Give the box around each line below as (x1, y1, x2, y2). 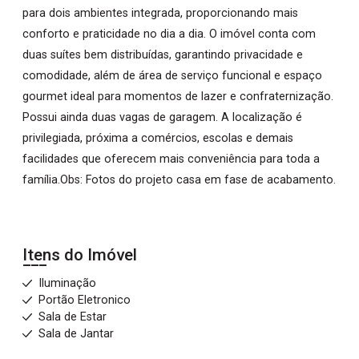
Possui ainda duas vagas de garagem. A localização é (22, 111, 302, 124)
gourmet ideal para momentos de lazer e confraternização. (22, 90, 333, 103)
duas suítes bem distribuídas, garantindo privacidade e (22, 48, 303, 62)
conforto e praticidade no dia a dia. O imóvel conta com (22, 27, 316, 41)
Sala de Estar (38, 310, 107, 324)
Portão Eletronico (38, 293, 131, 307)
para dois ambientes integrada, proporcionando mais (22, 6, 298, 20)
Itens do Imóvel (22, 245, 137, 264)
